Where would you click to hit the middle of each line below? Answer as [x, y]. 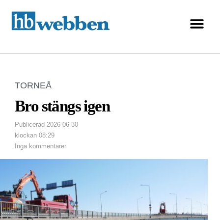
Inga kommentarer [41, 146]
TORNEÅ [33, 86]
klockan [26, 136]
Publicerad [30, 125]
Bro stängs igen [62, 106]
